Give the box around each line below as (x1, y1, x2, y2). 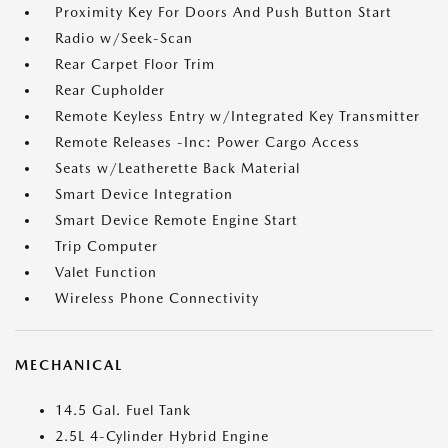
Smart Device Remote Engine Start (55, 212, 298, 229)
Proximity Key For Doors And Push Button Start (55, 4, 392, 21)
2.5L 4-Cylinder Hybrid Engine (55, 428, 269, 445)
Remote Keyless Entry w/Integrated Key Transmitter (55, 108, 420, 125)
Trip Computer (55, 238, 158, 255)
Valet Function (55, 264, 157, 281)
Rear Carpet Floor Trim (55, 56, 215, 73)
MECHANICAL (15, 357, 123, 374)
